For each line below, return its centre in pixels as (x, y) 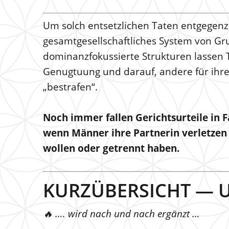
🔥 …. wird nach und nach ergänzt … (121, 214)
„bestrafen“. (70, 87)
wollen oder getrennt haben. (111, 148)
